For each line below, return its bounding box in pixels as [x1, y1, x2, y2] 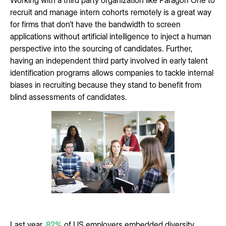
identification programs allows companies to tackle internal [10, 67, 213, 78]
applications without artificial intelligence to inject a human [10, 31, 211, 41]
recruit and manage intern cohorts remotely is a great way [10, 7, 211, 17]
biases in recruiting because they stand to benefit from [10, 79, 201, 90]
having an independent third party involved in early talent [10, 55, 208, 66]
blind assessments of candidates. [10, 91, 129, 102]
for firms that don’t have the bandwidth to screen [10, 19, 181, 29]
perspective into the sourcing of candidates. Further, [10, 43, 193, 53]
